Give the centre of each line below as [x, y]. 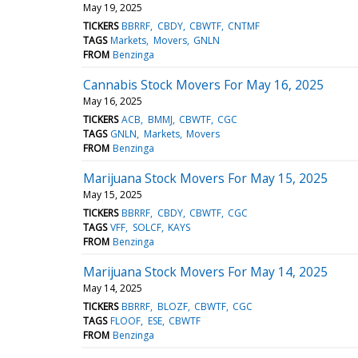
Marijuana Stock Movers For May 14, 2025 [205, 271]
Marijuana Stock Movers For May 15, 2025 [205, 178]
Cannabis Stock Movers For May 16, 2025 [203, 84]
